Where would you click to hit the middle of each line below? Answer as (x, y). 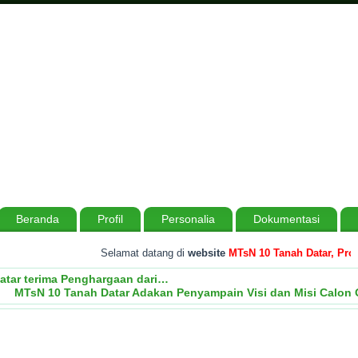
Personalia (188, 219)
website (191, 253)
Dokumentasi (286, 219)
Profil (110, 219)
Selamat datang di (129, 253)
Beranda (38, 219)
